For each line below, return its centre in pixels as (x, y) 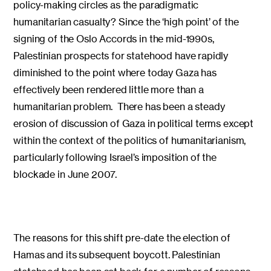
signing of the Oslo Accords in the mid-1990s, (114, 38)
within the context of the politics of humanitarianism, (130, 140)
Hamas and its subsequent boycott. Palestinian (117, 254)
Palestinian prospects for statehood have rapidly (121, 55)
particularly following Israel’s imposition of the (115, 157)
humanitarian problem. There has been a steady (119, 106)
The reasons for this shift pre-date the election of (122, 237)
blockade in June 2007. (65, 174)
